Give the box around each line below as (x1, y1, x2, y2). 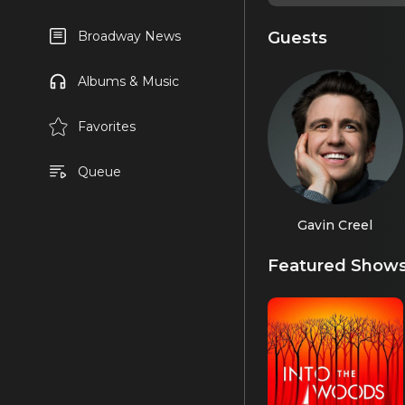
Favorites (77, 118, 136, 135)
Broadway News (77, 28, 181, 44)
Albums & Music (77, 73, 179, 89)
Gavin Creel (297, 216, 373, 233)
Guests (268, 26, 327, 48)
